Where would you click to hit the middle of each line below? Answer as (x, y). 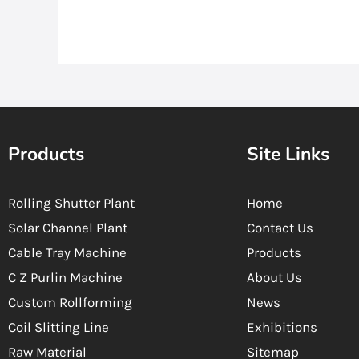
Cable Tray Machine (67, 253)
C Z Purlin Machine (65, 278)
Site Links (288, 155)
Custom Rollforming (70, 303)
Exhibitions (282, 327)
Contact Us (280, 228)
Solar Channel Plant (68, 228)
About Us (275, 278)
